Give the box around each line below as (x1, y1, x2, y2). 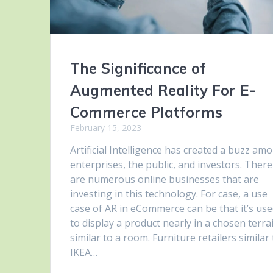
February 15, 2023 (70, 121, 142, 133)
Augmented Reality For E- (70, 80, 257, 99)
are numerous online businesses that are (70, 172, 260, 186)
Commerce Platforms (70, 102, 223, 121)
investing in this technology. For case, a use (70, 186, 268, 200)
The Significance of (70, 58, 207, 77)
